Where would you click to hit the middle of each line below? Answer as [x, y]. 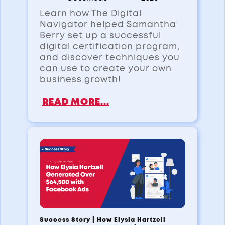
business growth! [80, 79]
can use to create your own [105, 68]
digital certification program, [109, 46]
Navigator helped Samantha [108, 24]
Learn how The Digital [90, 13]
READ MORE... [76, 102]
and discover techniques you [109, 57]
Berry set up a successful [100, 35]
